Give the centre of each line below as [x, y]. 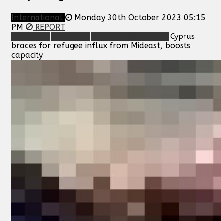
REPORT [49, 27]
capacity [27, 55]
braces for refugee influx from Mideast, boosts [101, 45]
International [38, 17]
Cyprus [182, 36]
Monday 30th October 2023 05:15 [140, 17]
